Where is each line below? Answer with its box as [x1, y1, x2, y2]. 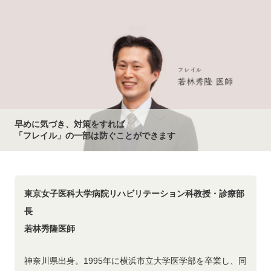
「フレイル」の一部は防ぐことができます [15, 131, 175, 140]
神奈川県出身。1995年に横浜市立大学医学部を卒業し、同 [24, 256, 247, 266]
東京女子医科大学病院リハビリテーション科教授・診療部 [24, 189, 244, 198]
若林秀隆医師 [24, 224, 75, 233]
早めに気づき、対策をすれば [15, 119, 125, 129]
